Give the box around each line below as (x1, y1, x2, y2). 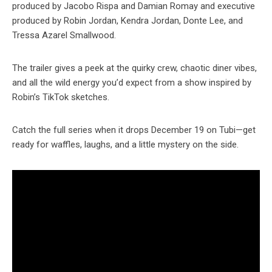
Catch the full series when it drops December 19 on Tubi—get (12, 124, 256, 136)
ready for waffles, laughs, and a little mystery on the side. (12, 139, 239, 151)
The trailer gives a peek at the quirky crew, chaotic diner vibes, (12, 63, 257, 74)
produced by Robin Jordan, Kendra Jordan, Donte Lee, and (12, 15, 243, 27)
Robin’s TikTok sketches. (12, 92, 109, 103)
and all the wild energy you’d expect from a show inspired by (12, 77, 251, 89)
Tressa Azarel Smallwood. (12, 30, 116, 41)
